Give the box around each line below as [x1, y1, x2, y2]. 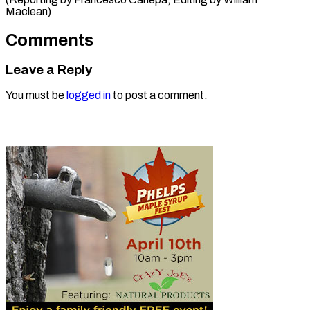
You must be [6, 89, 66, 102]
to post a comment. [111, 89, 208, 102]
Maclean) [6, 5, 51, 17]
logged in [66, 89, 111, 102]
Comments [6, 30, 93, 49]
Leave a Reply [6, 62, 92, 77]
